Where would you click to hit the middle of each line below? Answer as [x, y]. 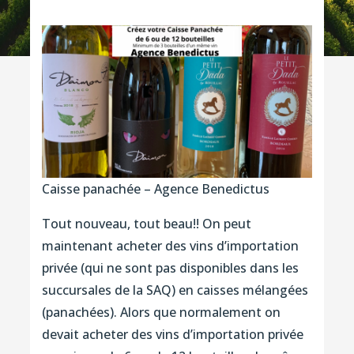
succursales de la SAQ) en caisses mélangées [175, 290]
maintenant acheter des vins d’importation [170, 245]
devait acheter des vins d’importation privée [172, 334]
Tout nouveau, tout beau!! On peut [146, 223]
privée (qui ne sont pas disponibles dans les [170, 267]
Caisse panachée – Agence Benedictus [155, 188]
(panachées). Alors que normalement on [161, 312]
